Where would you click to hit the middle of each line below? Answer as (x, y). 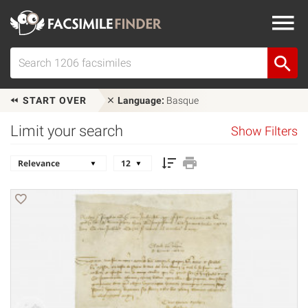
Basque (181, 100)
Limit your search (67, 131)
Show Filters (264, 131)
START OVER (53, 100)
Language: (141, 100)
